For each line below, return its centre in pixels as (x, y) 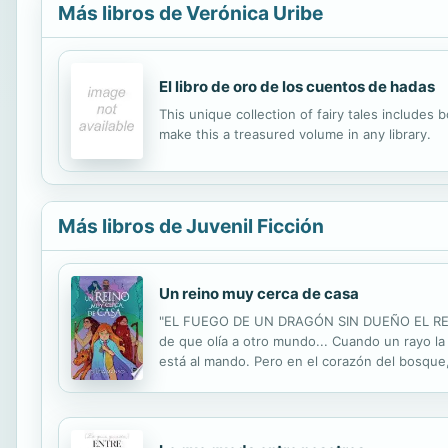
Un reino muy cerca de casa (259, 293)
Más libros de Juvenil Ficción (191, 225)
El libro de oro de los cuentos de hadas (297, 86)
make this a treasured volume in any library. (295, 133)
